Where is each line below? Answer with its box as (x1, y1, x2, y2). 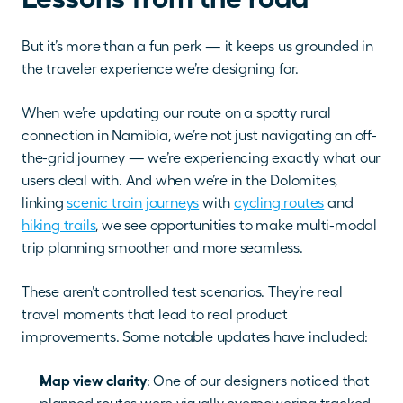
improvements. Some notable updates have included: (22, 328, 369, 346)
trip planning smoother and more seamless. (22, 239, 303, 257)
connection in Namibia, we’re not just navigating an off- (22, 127, 377, 145)
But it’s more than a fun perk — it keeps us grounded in (22, 38, 373, 56)
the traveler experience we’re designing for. (22, 60, 300, 78)
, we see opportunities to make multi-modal (95, 217, 378, 235)
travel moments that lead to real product (22, 306, 288, 324)
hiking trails (22, 217, 96, 235)
